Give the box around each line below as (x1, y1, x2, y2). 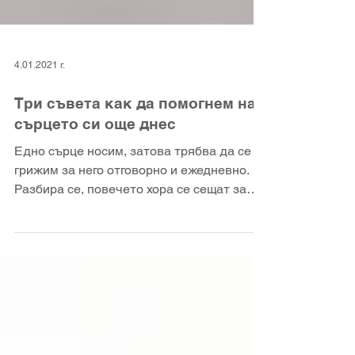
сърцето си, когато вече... (14, 258, 166, 273)
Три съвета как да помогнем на (14, 151, 256, 169)
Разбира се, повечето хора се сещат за (14, 239, 246, 254)
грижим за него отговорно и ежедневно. (14, 219, 250, 235)
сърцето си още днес (14, 172, 176, 189)
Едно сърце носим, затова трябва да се (14, 200, 251, 216)
